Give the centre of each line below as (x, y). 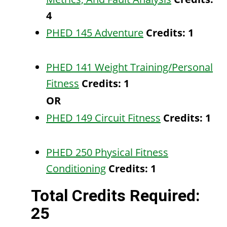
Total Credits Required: (115, 196)
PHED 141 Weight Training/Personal (129, 67)
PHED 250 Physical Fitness (107, 152)
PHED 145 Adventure (95, 33)
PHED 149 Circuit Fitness (103, 118)
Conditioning (76, 168)
